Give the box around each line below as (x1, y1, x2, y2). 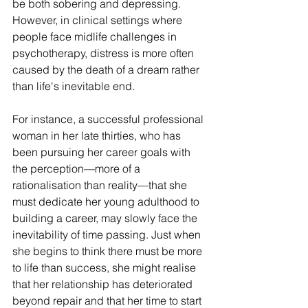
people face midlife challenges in (12, 30, 179, 43)
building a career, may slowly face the (12, 211, 200, 225)
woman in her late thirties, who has (12, 129, 184, 142)
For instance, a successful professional (12, 112, 206, 126)
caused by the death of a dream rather (12, 63, 202, 76)
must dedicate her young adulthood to (12, 195, 202, 208)
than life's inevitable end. (12, 79, 135, 93)
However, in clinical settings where (12, 13, 185, 27)
